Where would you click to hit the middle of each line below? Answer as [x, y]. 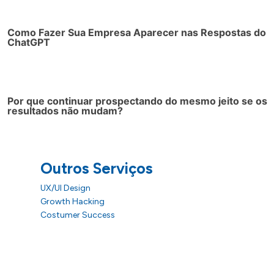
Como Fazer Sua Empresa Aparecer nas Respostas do [136, 32]
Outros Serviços [97, 168]
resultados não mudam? [65, 110]
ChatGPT [28, 42]
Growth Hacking [72, 201]
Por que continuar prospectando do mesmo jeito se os [137, 101]
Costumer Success [78, 215]
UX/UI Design [65, 188]
